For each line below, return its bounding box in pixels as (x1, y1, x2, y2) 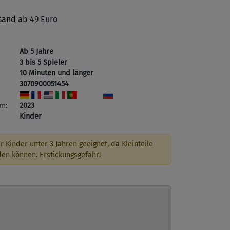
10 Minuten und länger (20, 69, 93, 78)
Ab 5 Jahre (20, 47, 53, 56)
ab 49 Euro (16, 14, 57, 24)
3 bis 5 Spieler (20, 58, 67, 67)
